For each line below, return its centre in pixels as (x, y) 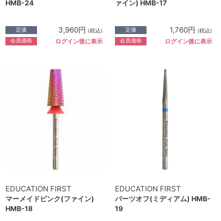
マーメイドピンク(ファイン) (50, 199)
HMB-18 (19, 209)
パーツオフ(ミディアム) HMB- (163, 199)
